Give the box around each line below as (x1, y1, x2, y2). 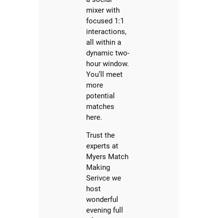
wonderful (86, 195, 119, 204)
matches (86, 102, 115, 111)
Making (86, 163, 110, 172)
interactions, (86, 27, 127, 36)
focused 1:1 (86, 17, 125, 26)
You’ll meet (86, 70, 123, 79)
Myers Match (86, 152, 129, 162)
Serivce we (86, 174, 122, 183)
